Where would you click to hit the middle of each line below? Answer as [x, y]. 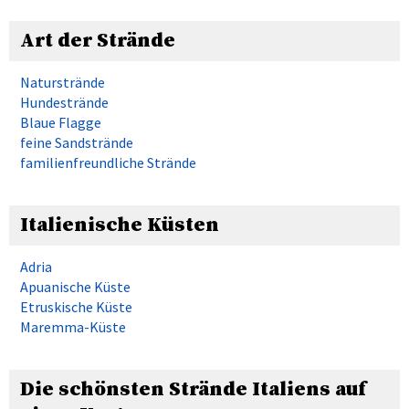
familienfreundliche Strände [108, 162]
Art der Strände [98, 40]
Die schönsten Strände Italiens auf [193, 389]
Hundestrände [64, 102]
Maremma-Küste [73, 326]
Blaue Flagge [61, 122]
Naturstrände [63, 82]
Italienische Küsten [120, 225]
